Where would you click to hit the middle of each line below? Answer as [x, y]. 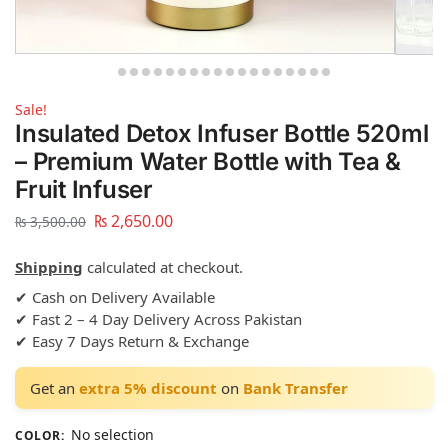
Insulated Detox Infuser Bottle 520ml [222, 133]
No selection [112, 435]
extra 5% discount [148, 388]
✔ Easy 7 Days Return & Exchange [132, 341]
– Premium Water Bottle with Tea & [208, 161]
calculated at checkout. [163, 267]
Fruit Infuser [84, 189]
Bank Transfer [295, 388]
